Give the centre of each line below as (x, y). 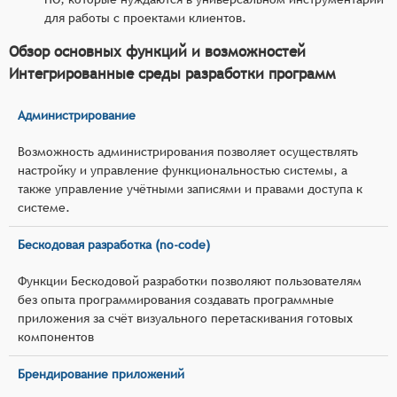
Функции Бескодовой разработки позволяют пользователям (190, 280)
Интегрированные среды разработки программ (172, 73)
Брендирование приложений (101, 374)
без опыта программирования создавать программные (176, 299)
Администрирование (77, 115)
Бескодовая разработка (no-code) (114, 244)
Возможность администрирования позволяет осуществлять (188, 151)
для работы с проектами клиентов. (145, 17)
